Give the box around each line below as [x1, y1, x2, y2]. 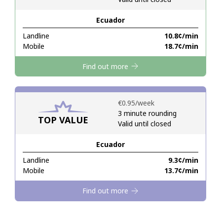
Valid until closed [118, 119, 171, 129]
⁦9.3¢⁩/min [168, 155, 198, 165]
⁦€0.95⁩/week [118, 98, 154, 108]
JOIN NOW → [104, 51, 149, 61]
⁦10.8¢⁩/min [164, 31, 198, 41]
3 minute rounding [118, 109, 177, 118]
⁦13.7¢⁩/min [164, 166, 198, 176]
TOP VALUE [37, 114, 88, 126]
